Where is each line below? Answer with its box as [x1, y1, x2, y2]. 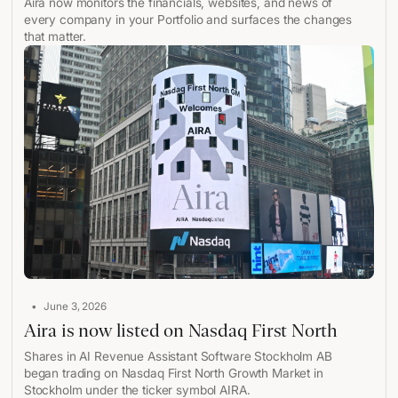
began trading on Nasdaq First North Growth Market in [23, 366, 323, 381]
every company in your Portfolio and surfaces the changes [23, 12, 353, 28]
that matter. [23, 29, 87, 44]
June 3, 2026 [44, 300, 107, 314]
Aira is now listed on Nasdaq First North [23, 321, 338, 341]
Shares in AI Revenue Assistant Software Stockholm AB [23, 349, 332, 364]
